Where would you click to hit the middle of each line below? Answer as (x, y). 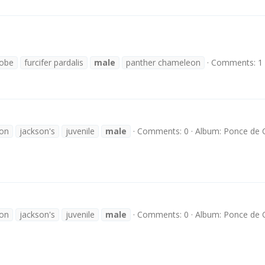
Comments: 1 (237, 62)
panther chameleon (163, 62)
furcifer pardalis (54, 62)
